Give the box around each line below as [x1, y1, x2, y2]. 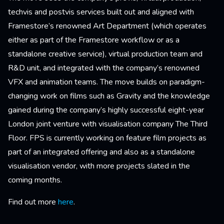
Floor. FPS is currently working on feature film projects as [8, 132, 206, 143]
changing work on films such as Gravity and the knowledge [8, 90, 210, 101]
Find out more [8, 196, 58, 207]
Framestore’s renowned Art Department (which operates [8, 20, 206, 31]
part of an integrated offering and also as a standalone [8, 146, 195, 157]
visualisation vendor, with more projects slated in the [8, 160, 190, 171]
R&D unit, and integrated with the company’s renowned [8, 62, 199, 73]
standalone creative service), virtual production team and [8, 48, 202, 59]
